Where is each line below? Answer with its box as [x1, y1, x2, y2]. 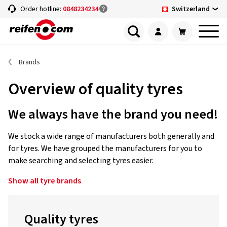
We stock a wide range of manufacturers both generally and [8, 131, 214, 142]
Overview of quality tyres [8, 78, 183, 101]
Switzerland [172, 4, 210, 14]
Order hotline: [20, 4, 63, 14]
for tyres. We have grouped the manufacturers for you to [8, 143, 202, 154]
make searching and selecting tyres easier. [8, 155, 154, 166]
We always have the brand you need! [8, 105, 218, 124]
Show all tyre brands [8, 175, 81, 186]
